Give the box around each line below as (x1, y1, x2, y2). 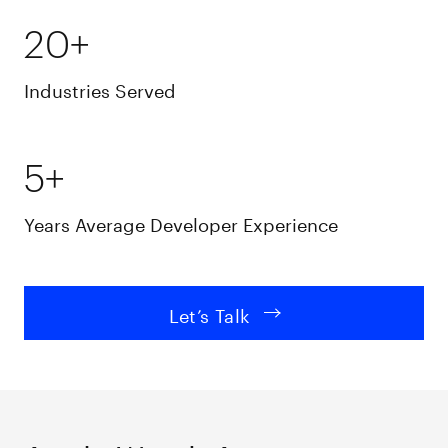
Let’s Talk (168, 298, 251, 327)
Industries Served (24, 73, 177, 102)
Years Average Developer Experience (24, 207, 339, 236)
